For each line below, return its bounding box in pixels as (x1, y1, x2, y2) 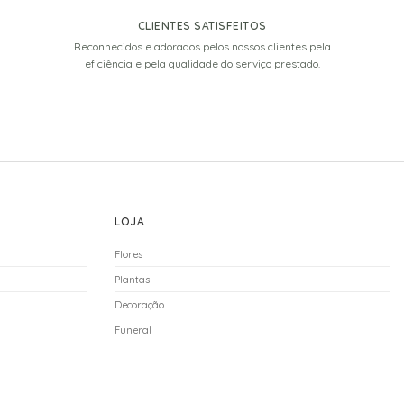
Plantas (115, 272, 150, 286)
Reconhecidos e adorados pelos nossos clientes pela (73, 39, 331, 53)
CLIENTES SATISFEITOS (137, 18, 267, 32)
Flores (115, 247, 142, 261)
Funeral (115, 323, 151, 336)
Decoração (115, 298, 164, 311)
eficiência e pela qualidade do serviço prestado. (84, 56, 320, 70)
